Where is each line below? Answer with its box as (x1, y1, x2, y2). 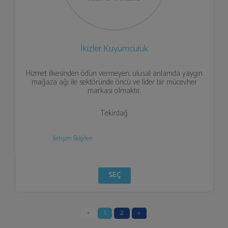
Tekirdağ (100, 107, 128, 120)
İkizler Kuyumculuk (80, 41, 148, 56)
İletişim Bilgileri (52, 133, 93, 144)
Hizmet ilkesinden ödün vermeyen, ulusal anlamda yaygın (25, 67, 203, 80)
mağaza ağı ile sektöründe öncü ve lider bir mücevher (31, 76, 197, 89)
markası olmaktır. (88, 84, 140, 97)
